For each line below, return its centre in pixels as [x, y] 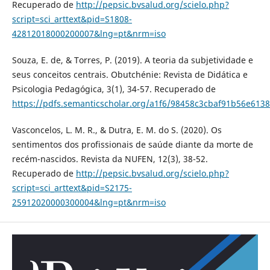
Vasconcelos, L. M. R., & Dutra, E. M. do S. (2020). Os [117, 130]
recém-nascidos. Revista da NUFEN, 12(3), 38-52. [110, 159]
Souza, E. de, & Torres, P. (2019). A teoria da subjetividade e [132, 60]
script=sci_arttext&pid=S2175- [72, 187]
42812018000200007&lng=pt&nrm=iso [89, 33]
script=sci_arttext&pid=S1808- [72, 19]
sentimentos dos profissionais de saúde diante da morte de [132, 144]
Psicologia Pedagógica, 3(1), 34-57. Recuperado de [114, 89]
